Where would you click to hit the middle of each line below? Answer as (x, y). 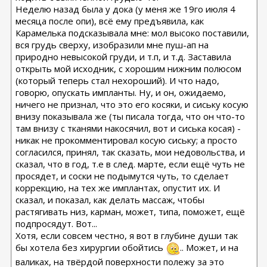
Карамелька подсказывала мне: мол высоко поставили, (133, 33)
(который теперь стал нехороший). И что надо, (118, 80)
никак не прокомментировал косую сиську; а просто (127, 140)
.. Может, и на (209, 248)
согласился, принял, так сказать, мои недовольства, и (131, 152)
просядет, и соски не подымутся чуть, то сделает (122, 176)
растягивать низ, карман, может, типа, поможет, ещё (131, 212)
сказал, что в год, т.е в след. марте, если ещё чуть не (131, 164)
